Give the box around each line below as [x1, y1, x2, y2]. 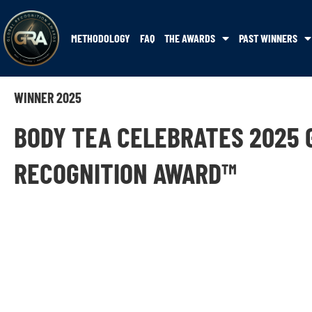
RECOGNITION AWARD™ [14, 156, 237, 189]
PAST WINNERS [239, 31, 297, 45]
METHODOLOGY [71, 31, 130, 45]
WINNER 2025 [14, 89, 81, 106]
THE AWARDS [164, 31, 215, 45]
